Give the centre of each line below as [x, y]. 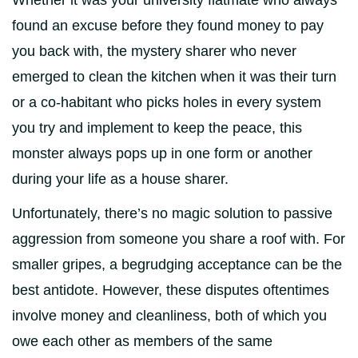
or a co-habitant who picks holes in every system [167, 102]
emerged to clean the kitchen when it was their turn [174, 77]
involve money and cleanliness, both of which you [169, 316]
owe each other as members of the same [142, 341]
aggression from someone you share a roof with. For [179, 239]
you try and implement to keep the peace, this [157, 128]
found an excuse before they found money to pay [168, 26]
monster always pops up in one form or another [162, 153]
